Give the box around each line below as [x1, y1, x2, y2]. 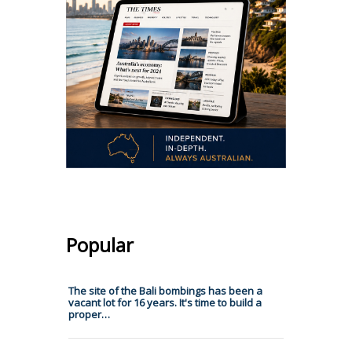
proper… [68, 306, 110, 321]
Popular [66, 231, 134, 258]
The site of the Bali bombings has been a [68, 283, 262, 298]
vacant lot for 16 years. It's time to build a [68, 295, 262, 310]
